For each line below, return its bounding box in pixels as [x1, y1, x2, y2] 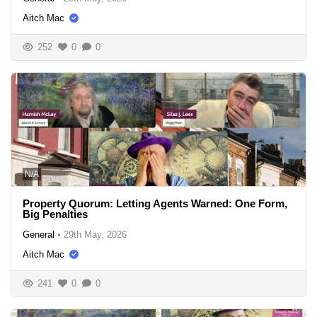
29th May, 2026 [64, 229, 127, 240]
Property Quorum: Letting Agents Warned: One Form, [23, 197, 287, 209]
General [23, 229, 54, 240]
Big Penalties [23, 207, 88, 220]
